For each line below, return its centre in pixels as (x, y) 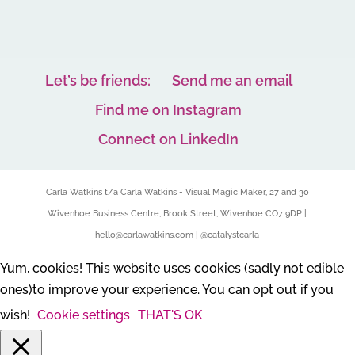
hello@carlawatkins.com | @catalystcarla (177, 235)
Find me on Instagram (169, 109)
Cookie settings (84, 315)
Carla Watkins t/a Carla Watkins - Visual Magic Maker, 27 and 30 (177, 192)
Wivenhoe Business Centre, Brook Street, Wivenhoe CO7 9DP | (177, 213)
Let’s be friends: (97, 80)
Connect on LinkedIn (169, 139)
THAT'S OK (170, 315)
